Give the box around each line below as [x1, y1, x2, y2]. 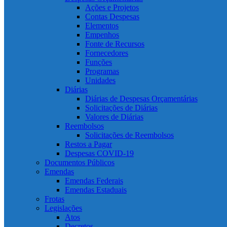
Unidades [85, 76, 116, 85]
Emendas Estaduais [65, 185, 127, 194]
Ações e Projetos [85, 3, 139, 12]
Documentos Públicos [45, 158, 115, 167]
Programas [85, 67, 119, 75]
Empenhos [85, 30, 119, 39]
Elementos [85, 21, 119, 30]
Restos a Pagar [65, 140, 112, 148]
